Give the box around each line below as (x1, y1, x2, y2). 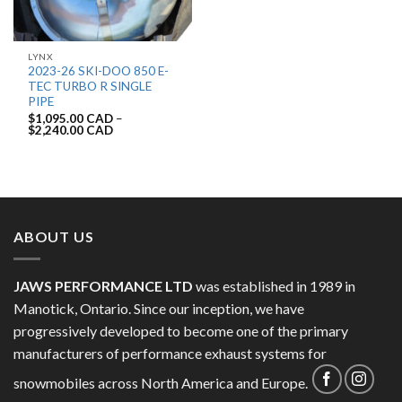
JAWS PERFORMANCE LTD (13, 276, 193, 294)
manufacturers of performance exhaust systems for (13, 344, 327, 362)
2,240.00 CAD (35, 122, 114, 137)
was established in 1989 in (193, 276, 355, 294)
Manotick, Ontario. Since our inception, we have (13, 299, 304, 317)
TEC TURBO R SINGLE (28, 79, 153, 94)
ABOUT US (13, 228, 94, 246)
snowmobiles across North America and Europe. (13, 373, 310, 391)
